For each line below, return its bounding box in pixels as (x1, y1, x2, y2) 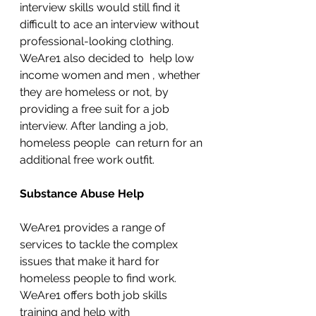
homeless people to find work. (20, 272, 179, 285)
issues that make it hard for (20, 255, 159, 268)
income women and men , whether (20, 68, 203, 82)
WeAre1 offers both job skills (20, 288, 170, 302)
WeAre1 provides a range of (20, 221, 168, 234)
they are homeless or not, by (20, 85, 171, 99)
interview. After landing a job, (20, 119, 171, 133)
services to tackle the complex (20, 238, 181, 251)
